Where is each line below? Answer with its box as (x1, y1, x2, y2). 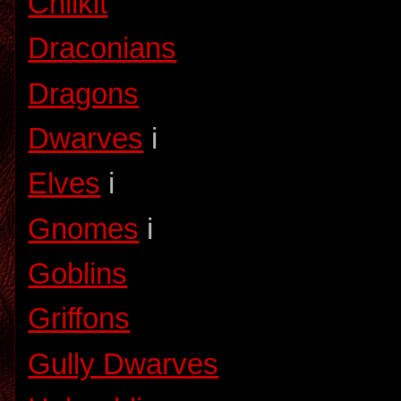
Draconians (28, 32, 177, 65)
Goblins (28, 257, 128, 290)
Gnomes (28, 212, 140, 245)
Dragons (28, 77, 140, 110)
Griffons (28, 303, 131, 336)
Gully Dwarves (28, 347, 219, 380)
